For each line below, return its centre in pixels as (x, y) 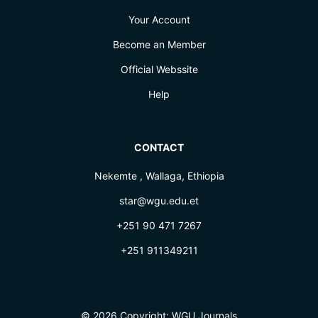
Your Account (159, 20)
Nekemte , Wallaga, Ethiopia (159, 176)
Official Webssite (159, 70)
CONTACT (159, 148)
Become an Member (159, 45)
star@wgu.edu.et (159, 201)
